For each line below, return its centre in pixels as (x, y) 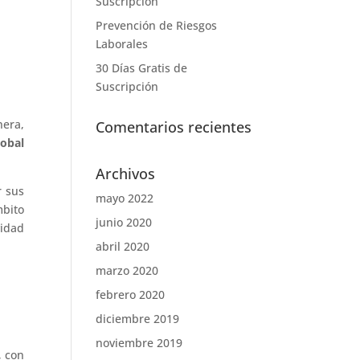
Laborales (122, 44)
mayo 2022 (125, 198)
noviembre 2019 (139, 343)
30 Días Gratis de (142, 68)
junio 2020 (124, 222)
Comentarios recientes (174, 127)
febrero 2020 (131, 295)
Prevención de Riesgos (157, 25)
